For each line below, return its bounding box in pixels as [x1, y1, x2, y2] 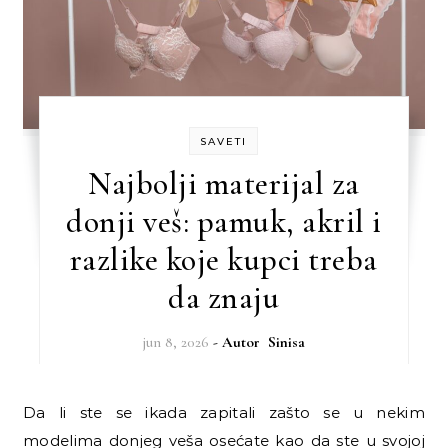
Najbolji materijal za [88, 163, 360, 203]
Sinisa [267, 332, 305, 351]
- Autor [212, 332, 268, 351]
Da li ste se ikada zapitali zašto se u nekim [23, 402, 37, 422]
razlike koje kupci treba [69, 239, 378, 279]
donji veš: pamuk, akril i [66, 201, 382, 241]
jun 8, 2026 [142, 332, 209, 351]
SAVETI [200, 134, 248, 148]
